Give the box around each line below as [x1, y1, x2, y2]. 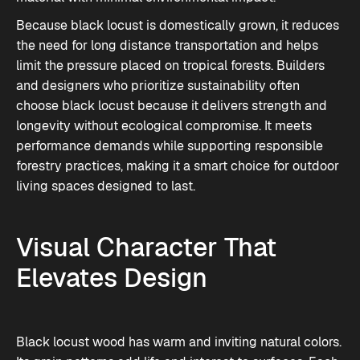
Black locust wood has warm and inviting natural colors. [16, 333, 342, 350]
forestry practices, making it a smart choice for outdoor [16, 157, 339, 174]
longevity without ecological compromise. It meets [16, 117, 312, 134]
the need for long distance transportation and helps [16, 37, 318, 54]
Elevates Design [16, 261, 207, 294]
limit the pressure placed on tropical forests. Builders [16, 57, 325, 74]
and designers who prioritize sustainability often [16, 77, 300, 94]
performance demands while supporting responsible [16, 137, 323, 154]
